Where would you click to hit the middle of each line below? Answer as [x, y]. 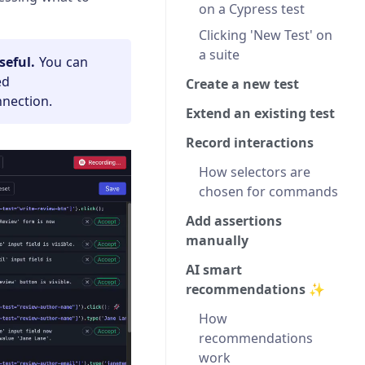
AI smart [214, 269]
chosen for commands [268, 191]
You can [62, 62]
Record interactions [250, 142]
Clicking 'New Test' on [266, 35]
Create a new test [242, 84]
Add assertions [234, 220]
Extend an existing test [260, 113]
